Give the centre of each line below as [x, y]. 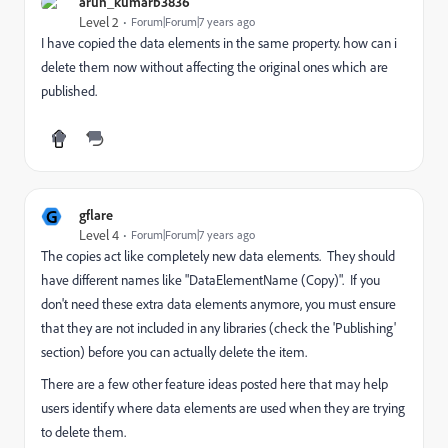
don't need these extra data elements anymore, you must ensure [218, 304]
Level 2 [99, 22]
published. [69, 91]
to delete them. [83, 432]
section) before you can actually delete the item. [174, 352]
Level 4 [99, 235]
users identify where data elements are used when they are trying [223, 408]
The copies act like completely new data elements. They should [218, 256]
